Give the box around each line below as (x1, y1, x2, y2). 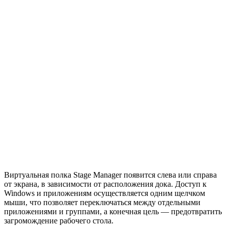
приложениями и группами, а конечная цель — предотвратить (4, 207, 222, 216)
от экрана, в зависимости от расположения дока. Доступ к (4, 179, 207, 188)
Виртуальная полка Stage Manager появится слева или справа (4, 170, 217, 179)
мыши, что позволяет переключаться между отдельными (4, 197, 201, 207)
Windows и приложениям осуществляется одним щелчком (4, 188, 205, 197)
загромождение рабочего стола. (4, 216, 113, 225)
